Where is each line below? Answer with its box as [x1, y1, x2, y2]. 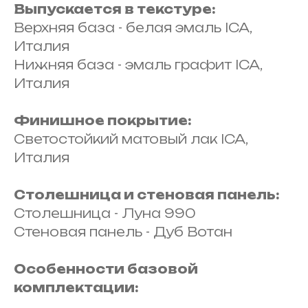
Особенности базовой [14, 261, 198, 276]
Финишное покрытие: [14, 112, 192, 128]
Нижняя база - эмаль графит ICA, [14, 56, 262, 72]
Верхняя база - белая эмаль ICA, [14, 19, 252, 35]
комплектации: [14, 279, 139, 295]
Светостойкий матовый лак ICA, [14, 131, 247, 146]
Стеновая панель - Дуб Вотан [14, 223, 232, 239]
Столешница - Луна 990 [14, 205, 196, 221]
